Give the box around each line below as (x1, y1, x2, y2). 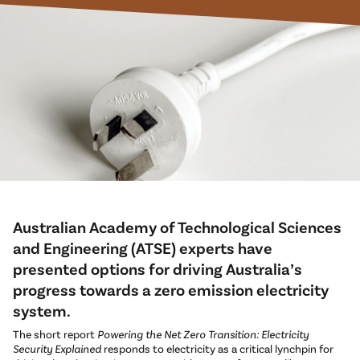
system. (13, 301, 73, 321)
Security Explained (13, 342, 101, 356)
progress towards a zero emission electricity (13, 280, 329, 300)
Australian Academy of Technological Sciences (13, 217, 342, 237)
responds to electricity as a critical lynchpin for (101, 342, 333, 356)
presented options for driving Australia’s (13, 259, 302, 279)
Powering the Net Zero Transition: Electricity (97, 327, 309, 342)
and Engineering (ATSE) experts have (13, 238, 272, 258)
